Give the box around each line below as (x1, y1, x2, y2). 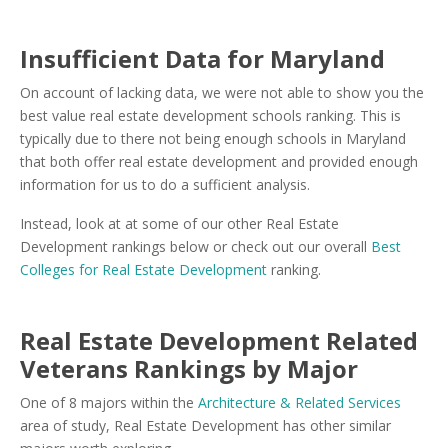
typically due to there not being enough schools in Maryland (20, 129, 406, 148)
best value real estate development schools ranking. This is (20, 106, 401, 125)
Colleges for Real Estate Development (20, 260, 267, 279)
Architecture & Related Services (198, 393, 401, 412)
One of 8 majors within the (20, 393, 198, 412)
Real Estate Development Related (20, 324, 418, 357)
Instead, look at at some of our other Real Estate (20, 214, 339, 233)
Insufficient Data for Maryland (20, 42, 385, 75)
